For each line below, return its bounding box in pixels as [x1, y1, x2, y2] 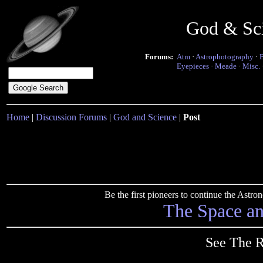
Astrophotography [195, 52, 254, 61]
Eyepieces [177, 62, 209, 70]
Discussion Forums [36, 112, 107, 122]
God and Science [113, 112, 177, 122]
